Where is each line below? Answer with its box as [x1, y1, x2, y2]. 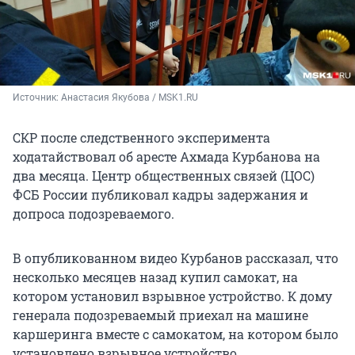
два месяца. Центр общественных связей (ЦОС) [13, 167, 315, 185]
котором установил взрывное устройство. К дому [13, 288, 332, 305]
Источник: [13, 92, 61, 104]
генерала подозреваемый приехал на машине [13, 307, 308, 324]
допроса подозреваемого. [13, 205, 174, 223]
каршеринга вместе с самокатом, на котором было [13, 326, 338, 343]
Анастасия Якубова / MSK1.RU [61, 92, 198, 104]
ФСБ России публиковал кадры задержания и [13, 186, 308, 204]
